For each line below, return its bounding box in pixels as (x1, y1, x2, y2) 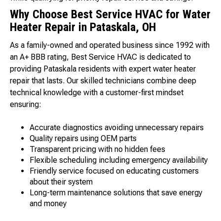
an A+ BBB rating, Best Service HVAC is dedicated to (10, 52, 191, 62)
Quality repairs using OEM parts (30, 134, 137, 144)
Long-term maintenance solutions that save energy (30, 188, 202, 198)
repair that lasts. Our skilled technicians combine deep (10, 76, 196, 86)
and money (30, 199, 67, 209)
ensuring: (10, 100, 41, 110)
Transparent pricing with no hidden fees (30, 145, 165, 154)
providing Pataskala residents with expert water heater (10, 64, 196, 74)
